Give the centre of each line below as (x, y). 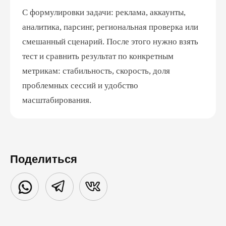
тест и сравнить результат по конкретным (98, 56)
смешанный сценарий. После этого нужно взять (110, 42)
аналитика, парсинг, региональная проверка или (110, 27)
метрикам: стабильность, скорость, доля (96, 71)
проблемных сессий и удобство (80, 86)
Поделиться (44, 159)
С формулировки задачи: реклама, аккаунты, (104, 12)
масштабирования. (57, 100)
